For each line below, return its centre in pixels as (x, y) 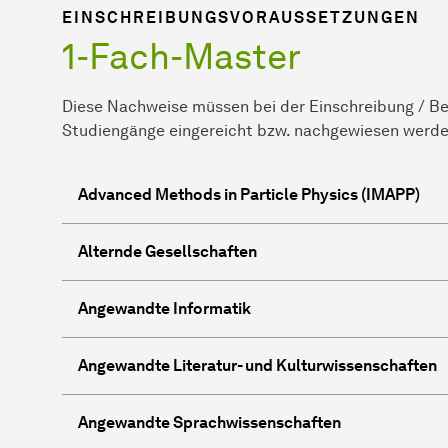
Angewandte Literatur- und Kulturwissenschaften (257, 365)
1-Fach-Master (181, 55)
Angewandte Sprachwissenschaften (209, 422)
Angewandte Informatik (164, 308)
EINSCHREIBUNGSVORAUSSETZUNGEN (241, 17)
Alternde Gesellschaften (167, 251)
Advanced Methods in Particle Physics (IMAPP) (249, 194)
